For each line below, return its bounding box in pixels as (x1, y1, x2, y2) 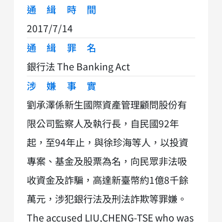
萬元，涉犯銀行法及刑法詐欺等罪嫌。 (27, 191, 187, 206)
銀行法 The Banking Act (27, 59, 130, 73)
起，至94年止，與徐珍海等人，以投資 (27, 135, 188, 149)
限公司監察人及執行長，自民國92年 (27, 116, 179, 130)
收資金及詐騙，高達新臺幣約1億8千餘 (27, 172, 188, 187)
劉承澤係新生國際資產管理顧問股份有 (27, 97, 187, 111)
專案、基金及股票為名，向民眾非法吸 (27, 154, 187, 168)
